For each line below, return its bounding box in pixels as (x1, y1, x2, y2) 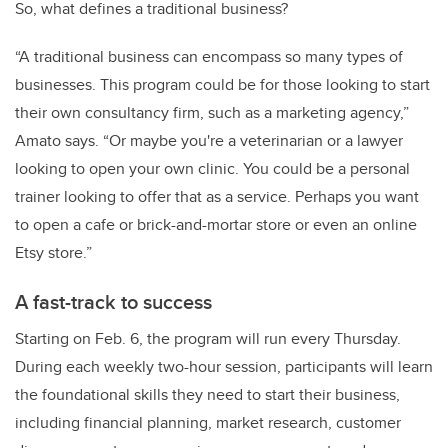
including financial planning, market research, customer (15, 411, 401, 435)
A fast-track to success (15, 287, 212, 317)
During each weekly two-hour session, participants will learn (15, 355, 433, 379)
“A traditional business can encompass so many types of (15, 45, 403, 69)
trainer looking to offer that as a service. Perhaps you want (15, 185, 419, 209)
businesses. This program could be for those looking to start (15, 73, 430, 97)
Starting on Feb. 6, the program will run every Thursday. (15, 327, 401, 351)
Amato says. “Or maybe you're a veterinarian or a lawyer (15, 129, 403, 153)
